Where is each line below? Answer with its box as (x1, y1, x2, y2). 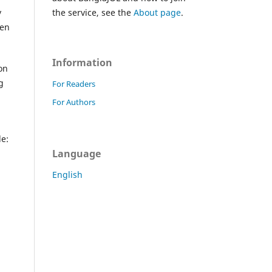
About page (134, 6, 181, 18)
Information (52, 55, 112, 69)
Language (52, 146, 101, 160)
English (52, 168, 83, 180)
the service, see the (52, 6, 134, 18)
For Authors (52, 96, 95, 107)
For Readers (52, 78, 95, 89)
